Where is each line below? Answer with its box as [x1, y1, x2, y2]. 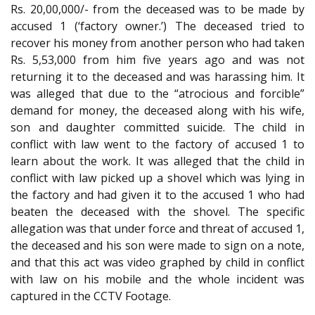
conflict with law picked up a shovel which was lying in [11, 169, 304, 186]
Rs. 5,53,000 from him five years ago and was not [11, 51, 304, 67]
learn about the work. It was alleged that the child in [11, 153, 304, 169]
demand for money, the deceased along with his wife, [11, 102, 304, 118]
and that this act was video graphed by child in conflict [11, 254, 304, 270]
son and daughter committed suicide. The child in [11, 119, 304, 135]
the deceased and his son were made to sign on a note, [11, 237, 304, 253]
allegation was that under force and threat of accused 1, [11, 220, 304, 236]
